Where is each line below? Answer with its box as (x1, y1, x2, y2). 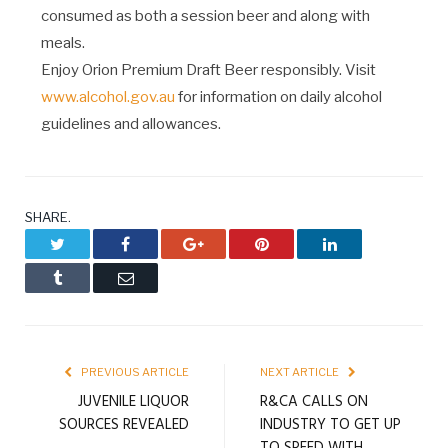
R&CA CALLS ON (260, 389, 368, 414)
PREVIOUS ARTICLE (79, 364, 189, 379)
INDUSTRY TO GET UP (260, 412, 401, 437)
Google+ (203, 234, 259, 251)
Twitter (64, 234, 109, 251)
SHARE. (25, 208, 71, 225)
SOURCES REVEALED (59, 412, 189, 437)
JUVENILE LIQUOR (78, 389, 189, 414)
